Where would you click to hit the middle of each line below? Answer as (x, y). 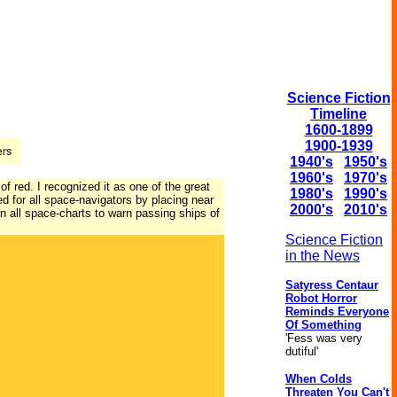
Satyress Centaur (332, 285)
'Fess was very (324, 338)
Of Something (323, 325)
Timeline (339, 114)
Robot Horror (321, 298)
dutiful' (302, 351)
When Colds (319, 379)
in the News (323, 256)
